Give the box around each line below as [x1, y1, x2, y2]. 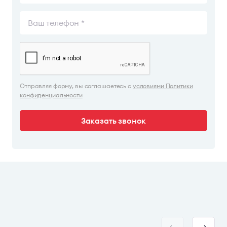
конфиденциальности [20, 91, 83, 99]
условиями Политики [132, 82, 193, 90]
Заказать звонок [81, 116, 146, 126]
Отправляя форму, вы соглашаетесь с [20, 82, 133, 90]
